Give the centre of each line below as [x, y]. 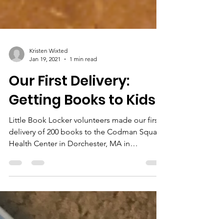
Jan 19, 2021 [45, 83]
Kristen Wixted [48, 75]
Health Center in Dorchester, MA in [69, 168]
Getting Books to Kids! [85, 124]
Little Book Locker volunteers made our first [85, 144]
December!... [32, 180]
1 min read [83, 83]
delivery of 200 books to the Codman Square [86, 156]
